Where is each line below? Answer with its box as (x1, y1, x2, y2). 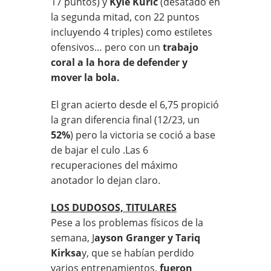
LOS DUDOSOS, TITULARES (51, 200, 177, 214)
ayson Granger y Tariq (94, 230, 200, 244)
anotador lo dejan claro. (51, 173, 160, 187)
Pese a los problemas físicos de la (51, 215, 203, 229)
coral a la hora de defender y (51, 55, 188, 69)
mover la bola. (51, 70, 120, 84)
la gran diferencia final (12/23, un (51, 113, 200, 126)
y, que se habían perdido (82, 246, 194, 260)
